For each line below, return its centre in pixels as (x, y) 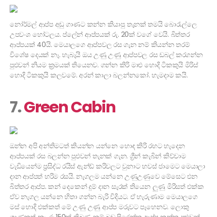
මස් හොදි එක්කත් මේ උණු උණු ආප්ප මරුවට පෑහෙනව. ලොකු (100, 207)
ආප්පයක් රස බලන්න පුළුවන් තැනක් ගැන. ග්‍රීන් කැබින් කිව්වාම (98, 156)
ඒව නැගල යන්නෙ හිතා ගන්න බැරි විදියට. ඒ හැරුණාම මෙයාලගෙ (104, 197)
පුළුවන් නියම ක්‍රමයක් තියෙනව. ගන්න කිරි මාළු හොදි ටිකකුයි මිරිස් (104, 65)
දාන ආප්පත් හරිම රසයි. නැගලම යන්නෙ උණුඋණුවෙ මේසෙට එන (104, 177)
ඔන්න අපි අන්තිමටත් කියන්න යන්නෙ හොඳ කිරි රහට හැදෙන (97, 146)
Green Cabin (70, 107)
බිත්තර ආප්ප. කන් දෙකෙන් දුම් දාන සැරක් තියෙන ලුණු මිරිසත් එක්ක (107, 187)
